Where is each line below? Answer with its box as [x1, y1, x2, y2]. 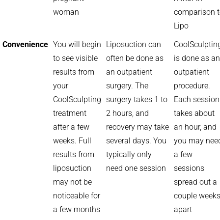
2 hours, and [106, 109, 149, 118]
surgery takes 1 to [106, 95, 167, 104]
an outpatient [106, 67, 152, 77]
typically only [106, 150, 152, 159]
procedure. [174, 81, 210, 90]
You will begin [53, 40, 101, 49]
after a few [53, 122, 89, 132]
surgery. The [106, 81, 148, 90]
